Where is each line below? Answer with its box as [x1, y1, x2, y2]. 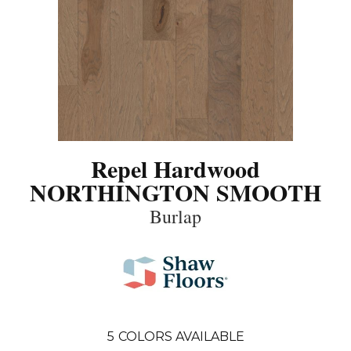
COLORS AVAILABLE [118, 328, 244, 344]
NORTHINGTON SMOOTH [30, 174, 321, 209]
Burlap [150, 203, 201, 229]
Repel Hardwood [91, 150, 260, 186]
